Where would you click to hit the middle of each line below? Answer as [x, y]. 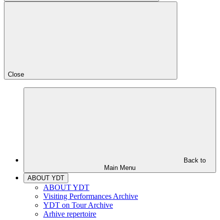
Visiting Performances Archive [91, 196]
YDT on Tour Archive [78, 205]
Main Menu [120, 168]
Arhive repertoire [70, 214]
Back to [194, 160]
